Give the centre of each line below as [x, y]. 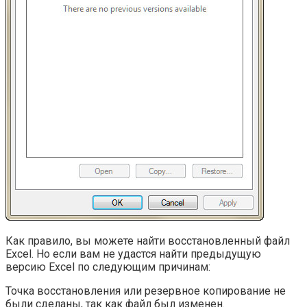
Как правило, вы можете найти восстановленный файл [148, 241]
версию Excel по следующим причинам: [108, 267]
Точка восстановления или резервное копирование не [146, 291]
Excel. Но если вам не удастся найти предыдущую [133, 254]
